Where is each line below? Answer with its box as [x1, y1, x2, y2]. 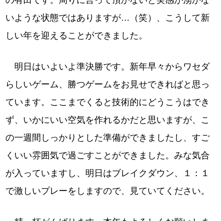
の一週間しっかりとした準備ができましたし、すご [5, 133, 210, 143]
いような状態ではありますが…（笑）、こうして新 [5, 13, 210, 23]
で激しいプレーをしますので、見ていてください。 [5, 186, 210, 196]
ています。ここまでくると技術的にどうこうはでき [5, 97, 210, 107]
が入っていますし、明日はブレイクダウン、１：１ [5, 168, 210, 178]
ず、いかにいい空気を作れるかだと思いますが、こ [5, 115, 210, 125]
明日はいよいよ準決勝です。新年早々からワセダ [5, 62, 210, 72]
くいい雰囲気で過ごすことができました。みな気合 [5, 150, 210, 160]
